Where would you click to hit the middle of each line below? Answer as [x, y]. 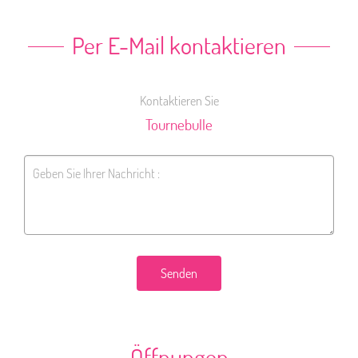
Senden [179, 273]
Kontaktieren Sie [179, 101]
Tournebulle [179, 124]
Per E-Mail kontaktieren [179, 45]
